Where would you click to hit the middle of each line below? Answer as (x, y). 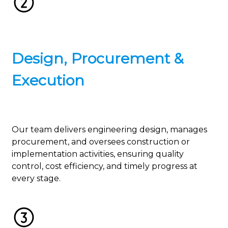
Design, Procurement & (98, 59)
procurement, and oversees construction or (101, 142)
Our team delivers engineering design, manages (109, 130)
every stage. (36, 179)
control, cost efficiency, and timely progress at (105, 166)
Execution (48, 80)
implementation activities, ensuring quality (98, 154)
